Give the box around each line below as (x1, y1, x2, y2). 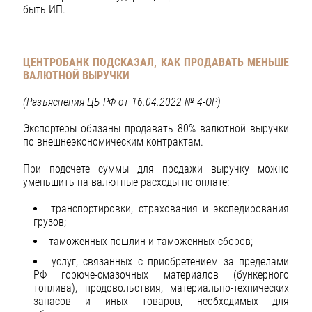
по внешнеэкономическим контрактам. (23, 135, 203, 149)
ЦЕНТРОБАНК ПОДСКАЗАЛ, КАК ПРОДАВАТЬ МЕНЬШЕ (23, 56, 289, 70)
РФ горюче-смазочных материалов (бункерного (33, 267, 289, 281)
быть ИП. (23, 2, 65, 16)
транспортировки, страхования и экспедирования (51, 201, 289, 215)
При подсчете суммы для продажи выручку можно (23, 162, 289, 175)
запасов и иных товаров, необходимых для (33, 294, 289, 308)
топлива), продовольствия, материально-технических (33, 281, 289, 295)
